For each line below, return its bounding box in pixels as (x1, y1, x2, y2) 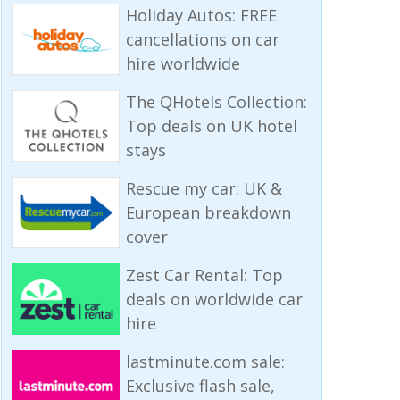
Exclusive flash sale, (125, 374, 275, 396)
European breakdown (125, 201, 291, 223)
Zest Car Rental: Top (125, 263, 283, 286)
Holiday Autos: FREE (125, 4, 277, 26)
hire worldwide (125, 52, 240, 74)
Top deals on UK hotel (125, 114, 297, 137)
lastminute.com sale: (125, 350, 285, 372)
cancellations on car (125, 28, 279, 50)
